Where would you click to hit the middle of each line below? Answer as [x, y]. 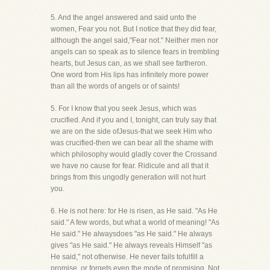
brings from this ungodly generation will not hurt [128, 177]
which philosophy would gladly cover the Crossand [134, 154]
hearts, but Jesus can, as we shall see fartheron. [129, 63]
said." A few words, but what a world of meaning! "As [135, 222]
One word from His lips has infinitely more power [130, 75]
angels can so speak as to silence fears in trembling [135, 52]
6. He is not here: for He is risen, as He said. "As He [134, 211]
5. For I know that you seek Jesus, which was [124, 108]
